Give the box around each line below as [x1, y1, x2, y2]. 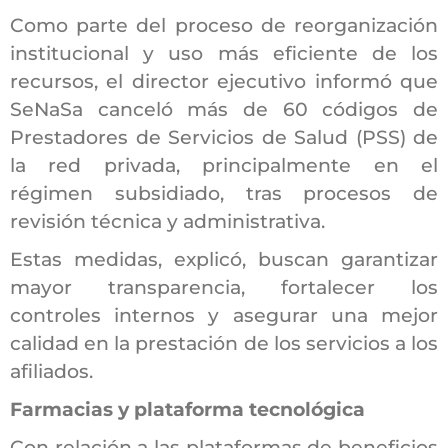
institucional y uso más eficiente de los [10, 41, 438, 65]
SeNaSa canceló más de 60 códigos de [10, 97, 438, 121]
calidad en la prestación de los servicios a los [10, 331, 438, 355]
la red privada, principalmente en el [10, 153, 438, 177]
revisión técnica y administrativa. [10, 209, 325, 233]
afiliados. [10, 359, 93, 383]
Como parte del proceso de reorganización [10, 13, 438, 37]
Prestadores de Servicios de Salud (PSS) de [10, 125, 438, 149]
